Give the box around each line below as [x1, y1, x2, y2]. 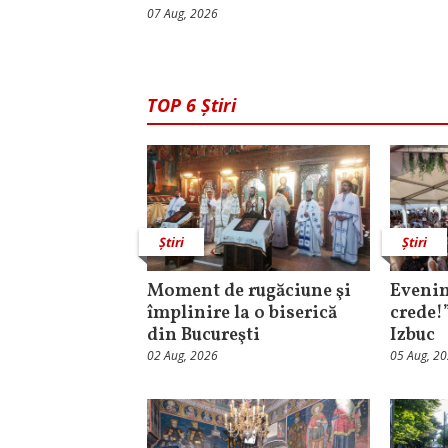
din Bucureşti [147, 323, 260, 349]
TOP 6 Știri [147, 93, 236, 118]
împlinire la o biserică [147, 301, 337, 327]
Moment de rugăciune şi [147, 279, 351, 305]
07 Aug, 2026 [147, 5, 218, 23]
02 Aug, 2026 [147, 347, 218, 365]
